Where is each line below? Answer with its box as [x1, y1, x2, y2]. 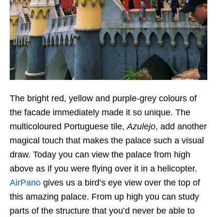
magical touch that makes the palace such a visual [10, 135, 204, 145]
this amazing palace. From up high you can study [10, 191, 199, 201]
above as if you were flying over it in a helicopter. [10, 163, 197, 173]
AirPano [10, 177, 41, 187]
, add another [155, 121, 207, 131]
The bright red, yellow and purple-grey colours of [10, 93, 197, 103]
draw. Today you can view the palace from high [10, 149, 190, 159]
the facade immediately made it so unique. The [10, 107, 190, 117]
